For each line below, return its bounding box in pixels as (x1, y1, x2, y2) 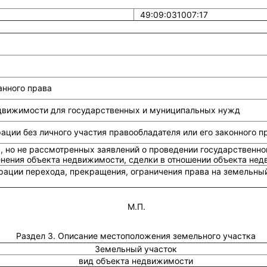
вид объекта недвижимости (79, 256, 194, 266)
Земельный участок (95, 244, 178, 254)
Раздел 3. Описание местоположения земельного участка (16, 231, 256, 241)
